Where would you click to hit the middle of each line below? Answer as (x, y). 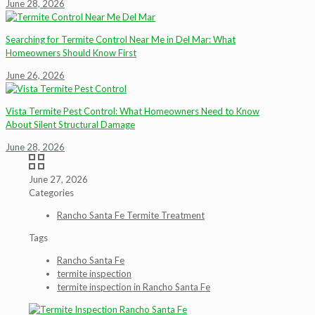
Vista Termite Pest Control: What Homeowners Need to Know (133, 111)
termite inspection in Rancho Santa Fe (134, 287)
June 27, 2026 (58, 179)
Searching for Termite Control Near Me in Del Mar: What (121, 39)
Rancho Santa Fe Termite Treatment (131, 215)
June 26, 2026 (35, 75)
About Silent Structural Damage (70, 124)
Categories (51, 193)
